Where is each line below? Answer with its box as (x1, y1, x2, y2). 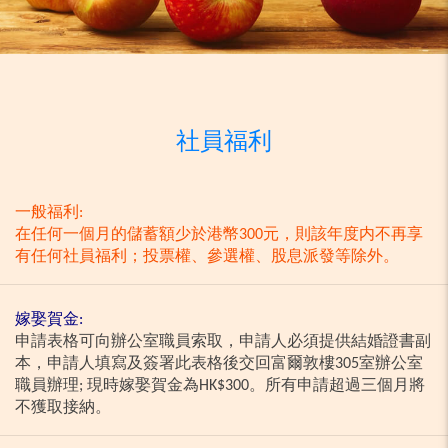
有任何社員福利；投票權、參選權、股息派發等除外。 (15, 249, 399, 266)
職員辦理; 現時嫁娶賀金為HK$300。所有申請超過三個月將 (15, 378, 425, 395)
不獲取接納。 (15, 400, 111, 417)
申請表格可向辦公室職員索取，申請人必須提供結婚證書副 (15, 334, 431, 351)
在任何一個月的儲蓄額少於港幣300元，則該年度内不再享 (15, 227, 423, 244)
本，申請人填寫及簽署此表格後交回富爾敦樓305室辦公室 (15, 356, 423, 373)
